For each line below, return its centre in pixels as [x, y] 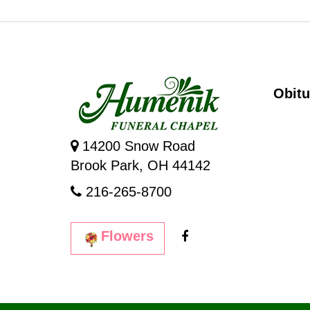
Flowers [127, 236]
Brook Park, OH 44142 [140, 166]
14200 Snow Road [137, 146]
